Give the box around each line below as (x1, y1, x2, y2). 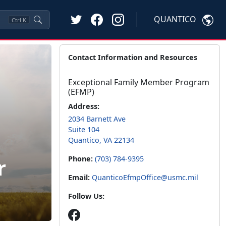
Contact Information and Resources (68, 52, 197, 62)
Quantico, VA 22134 (68, 135, 134, 145)
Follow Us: (68, 191, 104, 201)
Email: (68, 173, 90, 182)
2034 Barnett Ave (68, 114, 126, 124)
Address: (68, 101, 99, 111)
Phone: (68, 154, 95, 163)
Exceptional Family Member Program (68, 77, 209, 88)
